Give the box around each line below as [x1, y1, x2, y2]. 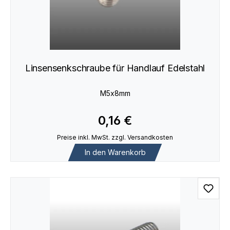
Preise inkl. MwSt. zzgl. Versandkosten [57, 133, 173, 142]
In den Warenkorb [84, 147, 146, 157]
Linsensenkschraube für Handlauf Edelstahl [25, 63, 205, 74]
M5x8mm [100, 88, 130, 98]
